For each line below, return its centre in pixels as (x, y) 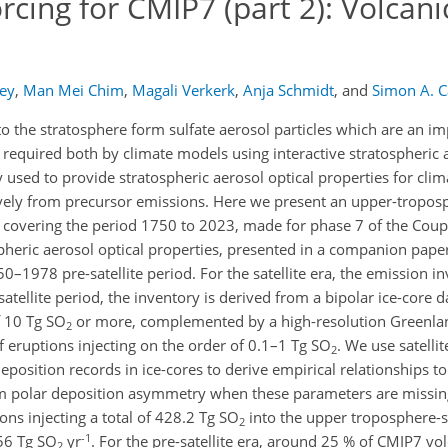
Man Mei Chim (73, 90)
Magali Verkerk (183, 90)
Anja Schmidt (288, 90)
